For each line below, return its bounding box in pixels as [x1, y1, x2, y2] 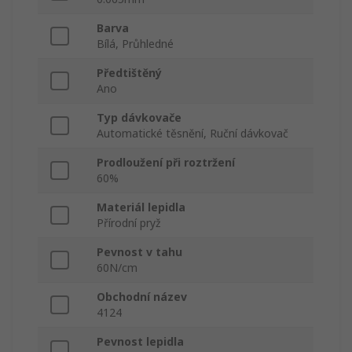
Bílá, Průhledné [97, 36, 174, 52]
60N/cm [97, 260, 137, 276]
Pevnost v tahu [97, 244, 182, 260]
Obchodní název [97, 289, 187, 305]
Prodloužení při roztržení [97, 155, 235, 170]
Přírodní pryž [97, 215, 161, 231]
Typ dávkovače [97, 110, 181, 126]
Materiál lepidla [97, 200, 185, 215]
